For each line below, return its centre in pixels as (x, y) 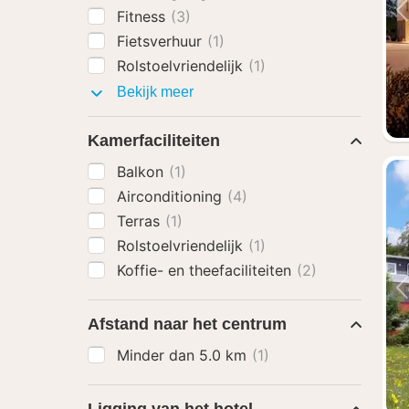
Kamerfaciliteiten (154, 141)
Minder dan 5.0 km (184, 355)
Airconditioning (172, 196)
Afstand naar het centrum (187, 324)
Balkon (142, 172)
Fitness (143, 16)
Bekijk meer (153, 92)
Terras (141, 221)
